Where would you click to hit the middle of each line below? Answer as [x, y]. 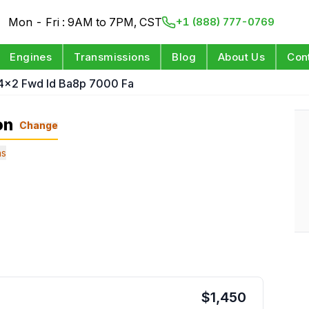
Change [38, 125]
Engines [31, 57]
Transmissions [112, 57]
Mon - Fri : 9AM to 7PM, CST [86, 22]
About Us [242, 57]
